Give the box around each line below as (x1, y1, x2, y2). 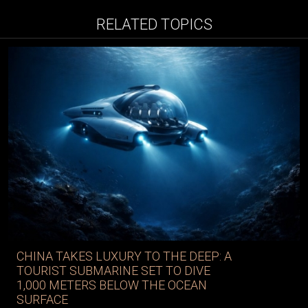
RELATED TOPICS (96, 16, 212, 34)
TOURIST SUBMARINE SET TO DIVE (16, 263, 210, 278)
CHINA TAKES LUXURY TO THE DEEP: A (16, 249, 232, 264)
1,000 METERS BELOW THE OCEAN (16, 278, 207, 293)
